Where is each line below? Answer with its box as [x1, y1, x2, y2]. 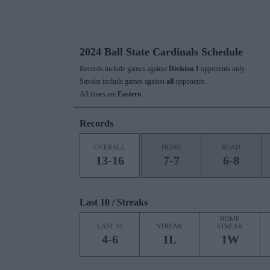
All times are [80, 90, 118, 98]
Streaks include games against [80, 77, 166, 86]
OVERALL [94, 143, 125, 151]
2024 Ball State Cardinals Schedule [80, 46, 243, 58]
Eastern [118, 90, 142, 98]
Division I [169, 64, 199, 73]
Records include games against [80, 64, 169, 73]
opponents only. [199, 64, 246, 73]
